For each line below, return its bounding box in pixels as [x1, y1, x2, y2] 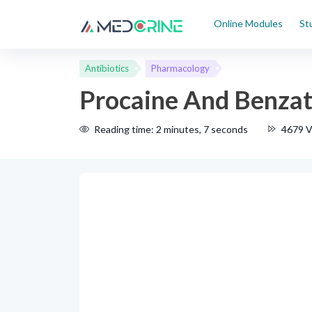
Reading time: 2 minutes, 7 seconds [94, 123, 248, 135]
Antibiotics [85, 63, 129, 74]
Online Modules [214, 17, 283, 29]
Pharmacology [150, 63, 210, 74]
